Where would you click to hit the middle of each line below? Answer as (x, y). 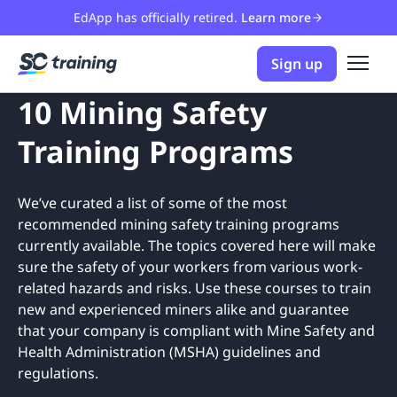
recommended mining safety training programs (179, 224)
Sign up (297, 64)
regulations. (60, 373)
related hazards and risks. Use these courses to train (195, 288)
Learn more (276, 17)
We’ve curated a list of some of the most (152, 203)
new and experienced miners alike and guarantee (183, 309)
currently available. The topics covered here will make (197, 245)
